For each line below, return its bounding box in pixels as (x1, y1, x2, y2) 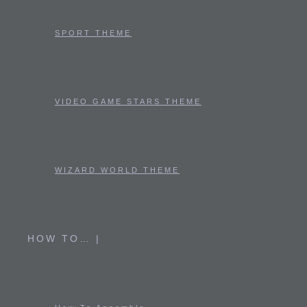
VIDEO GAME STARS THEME (55, 97, 201, 106)
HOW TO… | (27, 233, 101, 244)
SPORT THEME (55, 29, 132, 37)
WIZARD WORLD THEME (55, 166, 180, 174)
